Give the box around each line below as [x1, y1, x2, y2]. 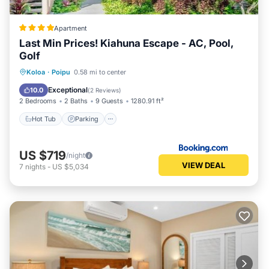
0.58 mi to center [74, 68, 126, 76]
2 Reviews [90, 86, 119, 94]
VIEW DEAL [182, 160, 225, 170]
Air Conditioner [66, 82, 113, 91]
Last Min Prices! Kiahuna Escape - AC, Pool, [19, 37, 234, 49]
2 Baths [64, 97, 88, 105]
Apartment [53, 24, 87, 32]
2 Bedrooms [19, 97, 56, 105]
